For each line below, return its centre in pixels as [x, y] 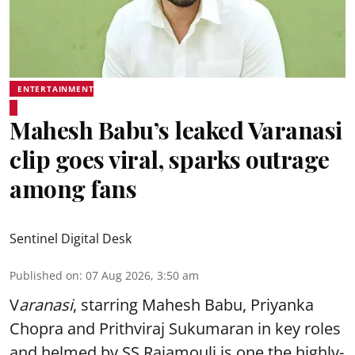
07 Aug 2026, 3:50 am [142, 275]
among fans [73, 189]
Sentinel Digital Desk [71, 239]
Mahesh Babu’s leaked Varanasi [176, 130]
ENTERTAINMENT [56, 89]
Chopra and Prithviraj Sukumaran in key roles [175, 328]
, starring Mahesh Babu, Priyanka [193, 305]
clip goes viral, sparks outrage [170, 159]
